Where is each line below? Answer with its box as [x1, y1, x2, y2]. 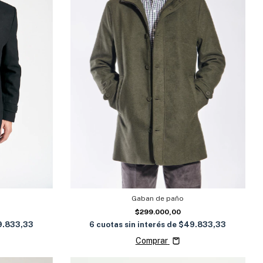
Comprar [135, 235, 168, 245]
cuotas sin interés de [96, 220, 179, 229]
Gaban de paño [131, 194, 184, 203]
